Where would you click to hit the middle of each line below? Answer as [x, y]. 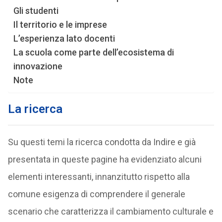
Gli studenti [36, 11]
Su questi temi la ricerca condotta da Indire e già [102, 142]
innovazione [38, 66]
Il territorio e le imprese [60, 25]
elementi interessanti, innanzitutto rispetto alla [99, 177]
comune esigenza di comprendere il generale [96, 194]
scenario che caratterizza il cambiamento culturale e [111, 211]
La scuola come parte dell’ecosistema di [93, 52]
